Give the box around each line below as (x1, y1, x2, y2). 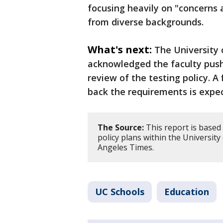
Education (164, 186, 209, 198)
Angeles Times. (98, 142, 154, 153)
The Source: (98, 122, 144, 133)
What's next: (88, 43, 152, 56)
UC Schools (95, 186, 144, 198)
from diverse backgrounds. (88, 16, 204, 28)
